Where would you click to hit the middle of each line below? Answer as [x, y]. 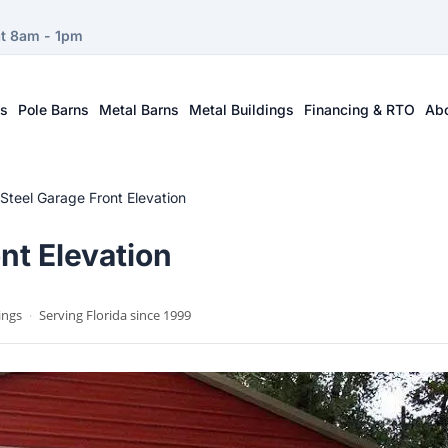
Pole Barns [54, 109]
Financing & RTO [360, 109]
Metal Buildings [242, 109]
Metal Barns [139, 109]
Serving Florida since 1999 [113, 315]
